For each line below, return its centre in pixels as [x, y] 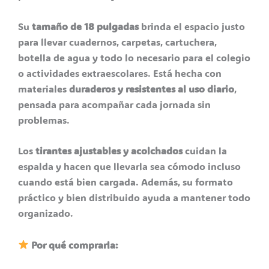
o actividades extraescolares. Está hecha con [120, 73]
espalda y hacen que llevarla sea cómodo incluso [129, 166]
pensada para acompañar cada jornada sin [114, 104]
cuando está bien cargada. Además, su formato [125, 182]
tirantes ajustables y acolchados [109, 151]
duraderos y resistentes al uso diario [152, 88]
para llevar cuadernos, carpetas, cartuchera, [117, 41]
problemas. [44, 119]
